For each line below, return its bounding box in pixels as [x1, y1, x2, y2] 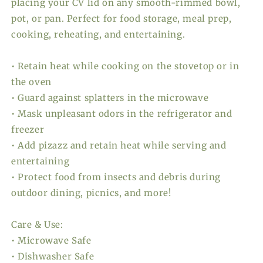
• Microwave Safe [11, 235, 92, 246]
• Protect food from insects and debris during [11, 171, 221, 183]
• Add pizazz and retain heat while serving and [11, 140, 227, 151]
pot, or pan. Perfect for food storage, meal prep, [11, 13, 232, 24]
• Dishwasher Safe [11, 251, 95, 262]
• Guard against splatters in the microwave [11, 92, 209, 103]
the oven [11, 76, 52, 87]
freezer [11, 124, 45, 135]
